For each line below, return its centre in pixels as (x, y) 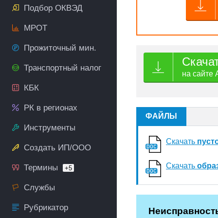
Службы (39, 188)
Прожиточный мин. (60, 48)
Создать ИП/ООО (57, 148)
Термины (41, 168)
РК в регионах (51, 108)
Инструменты (50, 128)
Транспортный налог (63, 68)
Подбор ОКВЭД (53, 8)
